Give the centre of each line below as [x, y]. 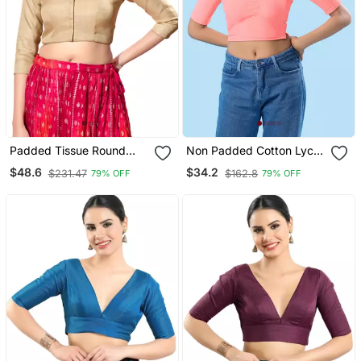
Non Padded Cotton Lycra [255, 150]
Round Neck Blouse [238, 164]
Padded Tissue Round [67, 150]
